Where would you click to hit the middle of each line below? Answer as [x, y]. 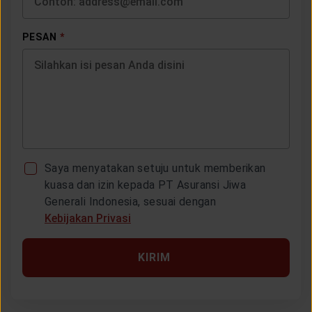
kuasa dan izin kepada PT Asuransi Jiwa [146, 185]
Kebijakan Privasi [88, 219]
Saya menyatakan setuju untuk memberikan [155, 169]
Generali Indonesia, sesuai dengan [131, 202]
